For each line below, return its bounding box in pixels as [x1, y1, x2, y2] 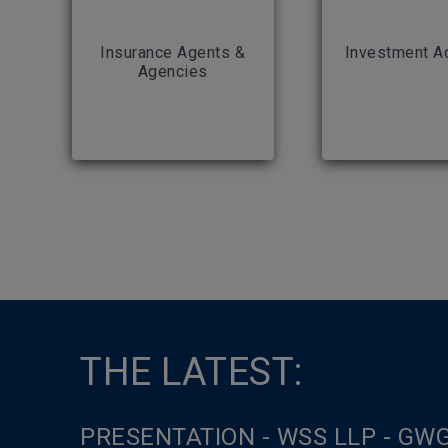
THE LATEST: [80, 350, 303, 394]
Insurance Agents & [100, 43, 246, 62]
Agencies [137, 62, 208, 81]
